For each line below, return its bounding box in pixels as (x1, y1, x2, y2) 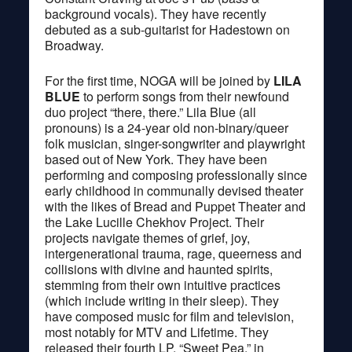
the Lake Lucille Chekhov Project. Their (44, 212, 264, 231)
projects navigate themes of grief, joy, (44, 228, 250, 247)
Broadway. (44, 35, 104, 54)
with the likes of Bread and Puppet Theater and (44, 196, 306, 215)
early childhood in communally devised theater (44, 181, 303, 200)
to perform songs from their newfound (82, 86, 289, 105)
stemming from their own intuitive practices (44, 275, 280, 294)
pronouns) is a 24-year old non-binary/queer (44, 118, 288, 137)
